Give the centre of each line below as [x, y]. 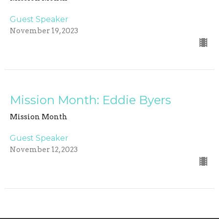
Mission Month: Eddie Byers [90, 100]
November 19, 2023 [44, 31]
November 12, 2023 [44, 150]
